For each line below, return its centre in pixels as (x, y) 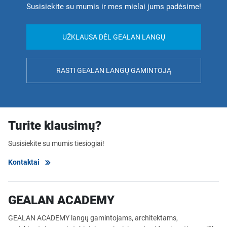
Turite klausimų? (55, 125)
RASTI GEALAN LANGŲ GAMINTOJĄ (113, 70)
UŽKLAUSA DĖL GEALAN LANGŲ (113, 37)
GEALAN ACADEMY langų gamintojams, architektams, (93, 218)
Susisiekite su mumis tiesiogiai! (56, 143)
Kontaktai (24, 162)
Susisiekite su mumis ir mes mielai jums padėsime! (113, 6)
